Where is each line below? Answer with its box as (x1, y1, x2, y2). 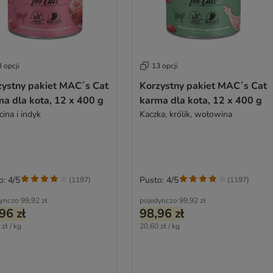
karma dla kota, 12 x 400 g (139, 93, 262, 107)
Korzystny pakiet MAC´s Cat (139, 79, 267, 93)
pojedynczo (139, 195, 177, 205)
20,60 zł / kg (139, 221, 180, 231)
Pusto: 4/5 (139, 174, 179, 186)
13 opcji (151, 60, 178, 71)
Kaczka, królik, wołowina (139, 108, 232, 120)
